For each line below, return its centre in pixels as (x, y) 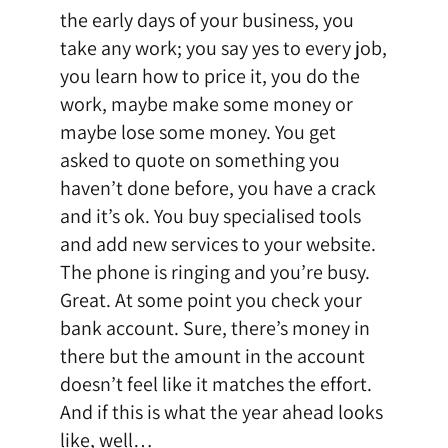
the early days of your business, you (206, 20)
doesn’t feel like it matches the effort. (215, 384)
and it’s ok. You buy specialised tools (210, 216)
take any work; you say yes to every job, (223, 48)
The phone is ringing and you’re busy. (214, 272)
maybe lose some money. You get (197, 132)
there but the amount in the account (212, 356)
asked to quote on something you (199, 160)
